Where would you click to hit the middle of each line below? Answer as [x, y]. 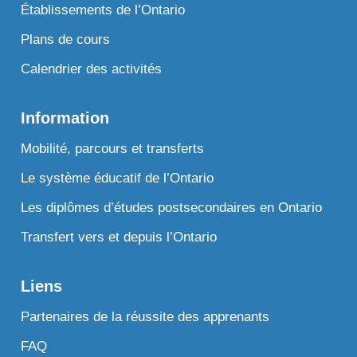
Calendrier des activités [92, 69]
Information [65, 118]
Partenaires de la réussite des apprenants [145, 316]
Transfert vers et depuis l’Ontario [119, 237]
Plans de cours [66, 39]
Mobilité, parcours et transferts [113, 148]
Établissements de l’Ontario [103, 10]
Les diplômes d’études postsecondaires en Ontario [172, 207]
